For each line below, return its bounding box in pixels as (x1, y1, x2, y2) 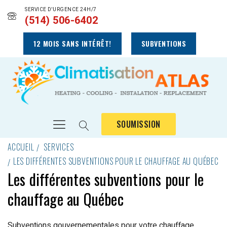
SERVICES (44, 141, 74, 153)
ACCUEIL (8, 141, 34, 153)
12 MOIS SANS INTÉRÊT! (33, 38, 111, 49)
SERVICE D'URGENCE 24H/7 (25, 6, 97, 13)
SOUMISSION (116, 118, 161, 130)
